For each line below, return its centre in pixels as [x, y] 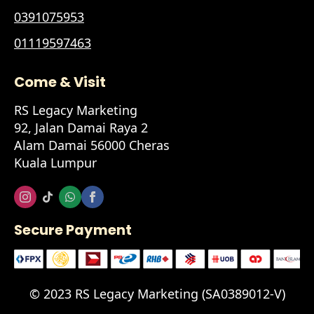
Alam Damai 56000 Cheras [92, 145]
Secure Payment [73, 230]
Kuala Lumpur [55, 163]
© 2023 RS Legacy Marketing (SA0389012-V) [157, 293]
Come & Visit [60, 82]
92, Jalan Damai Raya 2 [81, 128]
